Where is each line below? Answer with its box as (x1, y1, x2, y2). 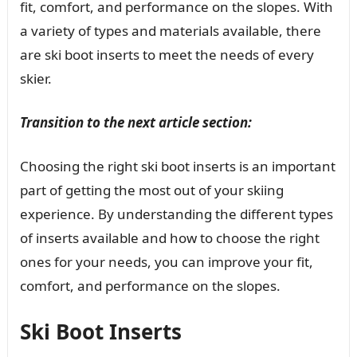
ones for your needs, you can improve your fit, (19, 252, 313, 271)
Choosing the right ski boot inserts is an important (19, 156, 335, 175)
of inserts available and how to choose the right (19, 228, 320, 247)
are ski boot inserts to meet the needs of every (19, 45, 314, 64)
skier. (19, 69, 52, 88)
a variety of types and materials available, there (19, 21, 321, 40)
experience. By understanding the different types (19, 204, 333, 223)
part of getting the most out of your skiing (19, 180, 284, 199)
